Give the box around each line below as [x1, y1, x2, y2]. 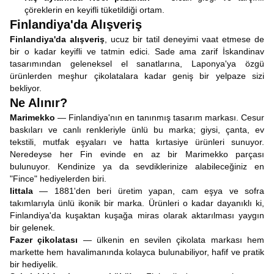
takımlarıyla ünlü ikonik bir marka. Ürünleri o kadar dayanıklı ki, [10, 198, 264, 208]
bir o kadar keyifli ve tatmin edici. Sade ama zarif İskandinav [10, 46, 264, 56]
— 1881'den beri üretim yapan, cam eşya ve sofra [33, 186, 264, 196]
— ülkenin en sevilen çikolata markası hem [78, 235, 264, 245]
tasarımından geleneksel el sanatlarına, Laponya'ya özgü [10, 59, 264, 68]
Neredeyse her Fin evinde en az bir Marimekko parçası [10, 149, 264, 159]
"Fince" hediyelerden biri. [10, 174, 106, 183]
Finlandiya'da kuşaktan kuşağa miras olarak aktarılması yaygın [10, 210, 264, 220]
